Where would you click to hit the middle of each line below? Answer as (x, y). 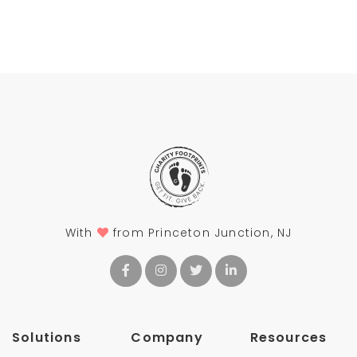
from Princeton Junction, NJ (200, 232)
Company (167, 337)
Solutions (47, 337)
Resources (288, 337)
